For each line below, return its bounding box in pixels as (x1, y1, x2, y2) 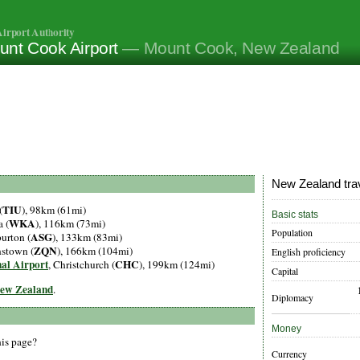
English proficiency (272, 245, 346, 259)
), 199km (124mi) (139, 257, 215, 272)
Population (272, 226, 313, 239)
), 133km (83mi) (52, 230, 122, 245)
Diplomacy (272, 291, 313, 305)
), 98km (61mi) (22, 202, 86, 218)
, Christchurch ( (48, 257, 115, 272)
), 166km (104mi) (57, 243, 133, 259)
